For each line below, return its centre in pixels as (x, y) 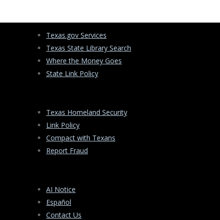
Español (59, 202)
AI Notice (61, 190)
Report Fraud (67, 151)
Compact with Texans (81, 138)
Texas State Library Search (89, 48)
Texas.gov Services (76, 35)
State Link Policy (72, 74)
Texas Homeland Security (87, 112)
